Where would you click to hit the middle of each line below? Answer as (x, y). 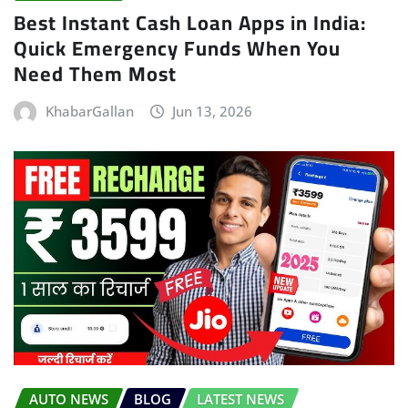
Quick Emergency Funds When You (177, 48)
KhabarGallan (89, 111)
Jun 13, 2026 (213, 111)
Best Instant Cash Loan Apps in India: (190, 22)
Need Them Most (95, 73)
